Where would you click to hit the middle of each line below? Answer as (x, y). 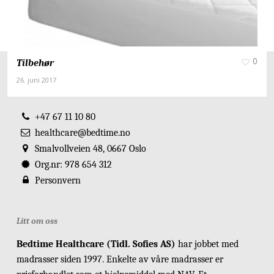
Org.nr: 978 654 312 (73, 165)
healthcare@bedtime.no (82, 133)
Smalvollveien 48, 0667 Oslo (90, 149)
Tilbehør (35, 62)
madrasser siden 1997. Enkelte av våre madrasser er (120, 259)
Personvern (57, 180)
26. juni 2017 (36, 80)
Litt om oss (37, 221)
